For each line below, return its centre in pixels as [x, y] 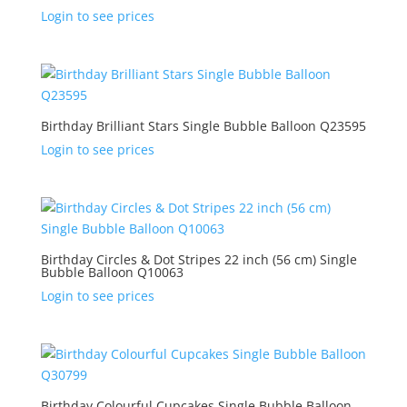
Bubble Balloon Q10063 [112, 272]
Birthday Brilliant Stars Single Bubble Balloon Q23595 [203, 125]
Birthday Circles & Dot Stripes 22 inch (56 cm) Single [199, 259]
